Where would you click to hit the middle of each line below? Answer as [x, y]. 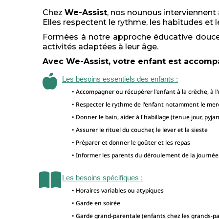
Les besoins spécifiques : [102, 178]
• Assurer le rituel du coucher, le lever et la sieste [140, 130]
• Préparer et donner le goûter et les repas [131, 143]
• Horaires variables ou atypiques [118, 191]
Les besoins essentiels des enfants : [120, 79]
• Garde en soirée [96, 203]
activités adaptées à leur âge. [100, 47]
